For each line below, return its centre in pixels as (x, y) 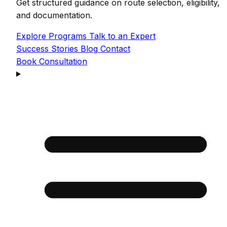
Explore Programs (53, 36)
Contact (115, 48)
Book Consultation (52, 61)
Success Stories (47, 48)
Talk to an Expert (122, 36)
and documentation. (54, 15)
